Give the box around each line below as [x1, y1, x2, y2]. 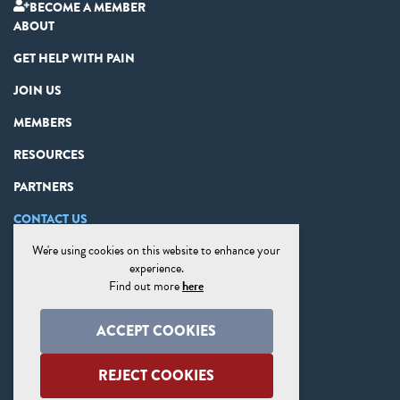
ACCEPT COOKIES [96, 321, 216, 341]
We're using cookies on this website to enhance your [32, 241, 280, 260]
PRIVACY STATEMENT [13, 242, 133, 261]
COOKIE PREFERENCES [13, 306, 147, 325]
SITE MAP [13, 338, 67, 357]
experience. [129, 259, 184, 278]
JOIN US [13, 81, 62, 100]
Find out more [109, 277, 182, 296]
